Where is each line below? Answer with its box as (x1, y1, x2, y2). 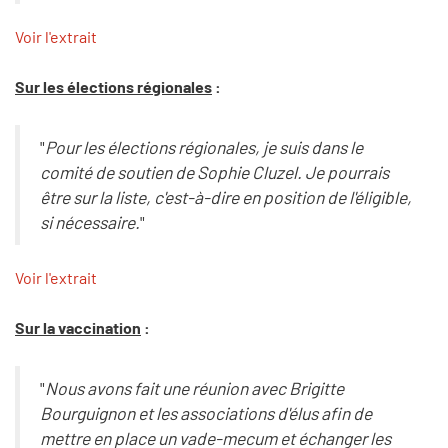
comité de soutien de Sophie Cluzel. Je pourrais (39, 161, 389, 183)
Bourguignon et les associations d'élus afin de (39, 401, 372, 424)
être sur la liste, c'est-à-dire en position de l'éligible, (39, 186, 412, 208)
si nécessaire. (39, 211, 140, 233)
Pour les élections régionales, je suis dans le (44, 136, 363, 158)
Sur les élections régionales (15, 77, 212, 97)
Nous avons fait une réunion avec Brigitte (44, 376, 344, 399)
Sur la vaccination (15, 318, 141, 338)
